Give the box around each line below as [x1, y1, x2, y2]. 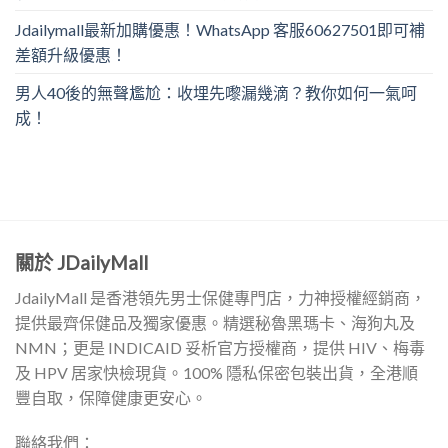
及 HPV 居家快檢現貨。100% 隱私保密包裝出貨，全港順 [15, 362, 418, 382]
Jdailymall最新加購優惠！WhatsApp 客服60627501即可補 [15, 19, 425, 39]
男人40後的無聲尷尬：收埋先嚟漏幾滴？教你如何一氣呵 [15, 82, 417, 102]
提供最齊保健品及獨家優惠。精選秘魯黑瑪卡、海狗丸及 [15, 312, 415, 332]
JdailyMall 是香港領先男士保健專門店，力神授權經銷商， [15, 287, 426, 307]
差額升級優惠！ [15, 44, 127, 64]
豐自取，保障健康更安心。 [15, 387, 207, 407]
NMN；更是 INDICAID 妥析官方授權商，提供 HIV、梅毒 [15, 337, 425, 357]
